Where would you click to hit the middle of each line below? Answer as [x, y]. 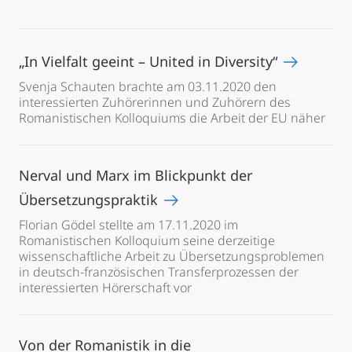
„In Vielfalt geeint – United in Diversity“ [150, 61]
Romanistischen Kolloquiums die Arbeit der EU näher [172, 118]
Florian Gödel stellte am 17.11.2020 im [128, 225]
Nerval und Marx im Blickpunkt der [136, 175]
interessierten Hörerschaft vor [105, 288]
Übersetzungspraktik [90, 200]
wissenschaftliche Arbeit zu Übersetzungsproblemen [172, 256]
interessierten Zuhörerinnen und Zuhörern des [155, 102]
